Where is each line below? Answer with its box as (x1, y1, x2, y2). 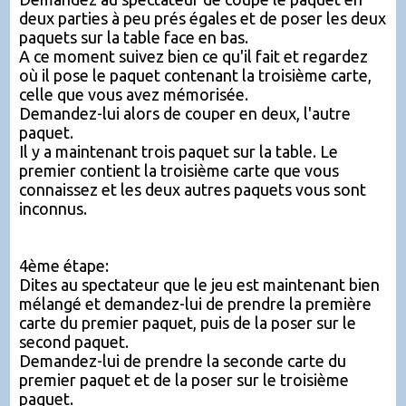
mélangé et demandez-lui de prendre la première (19, 295, 372, 313)
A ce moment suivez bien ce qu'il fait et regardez (19, 47, 368, 65)
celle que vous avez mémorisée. (19, 85, 248, 103)
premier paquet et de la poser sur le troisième (19, 371, 349, 389)
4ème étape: (19, 256, 109, 275)
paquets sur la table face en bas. (19, 28, 248, 46)
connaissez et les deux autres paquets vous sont (19, 180, 366, 198)
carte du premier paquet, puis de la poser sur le (19, 314, 356, 332)
